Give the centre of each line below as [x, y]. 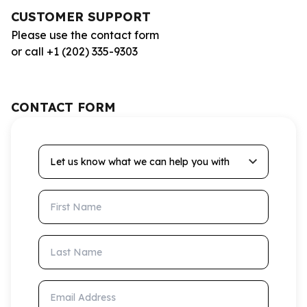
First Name [67, 197]
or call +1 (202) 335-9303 [74, 51]
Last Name [67, 243]
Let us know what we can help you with [141, 152]
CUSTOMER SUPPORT [81, 17]
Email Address [75, 288]
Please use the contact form [85, 35]
